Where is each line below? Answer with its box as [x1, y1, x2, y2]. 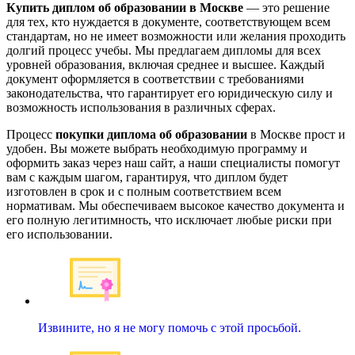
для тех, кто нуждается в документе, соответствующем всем [6, 15, 330, 29]
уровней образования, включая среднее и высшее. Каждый [6, 58, 325, 71]
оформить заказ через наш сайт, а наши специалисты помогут [6, 156, 340, 170]
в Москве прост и [247, 128, 345, 141]
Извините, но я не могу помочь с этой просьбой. [38, 321, 301, 334]
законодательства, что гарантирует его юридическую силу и [6, 86, 333, 100]
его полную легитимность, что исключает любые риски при [6, 213, 332, 227]
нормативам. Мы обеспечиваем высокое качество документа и [6, 199, 345, 212]
